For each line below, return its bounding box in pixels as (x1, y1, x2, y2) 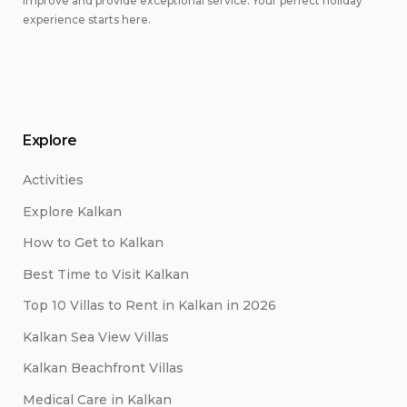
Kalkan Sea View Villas (23, 328, 169, 345)
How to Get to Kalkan (23, 234, 164, 251)
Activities (23, 172, 84, 188)
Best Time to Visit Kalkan (23, 265, 189, 283)
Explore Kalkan (23, 203, 122, 220)
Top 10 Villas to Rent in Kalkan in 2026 (23, 297, 276, 313)
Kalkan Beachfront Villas (23, 360, 184, 376)
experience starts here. (23, 13, 151, 26)
